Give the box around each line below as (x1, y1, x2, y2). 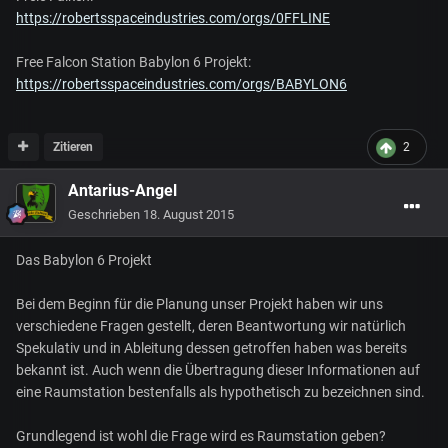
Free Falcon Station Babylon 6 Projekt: (16, 54, 251, 71)
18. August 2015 (143, 207, 234, 223)
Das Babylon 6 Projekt (16, 252, 152, 269)
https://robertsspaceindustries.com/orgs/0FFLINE (16, 10, 330, 27)
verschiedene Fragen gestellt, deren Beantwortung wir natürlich (16, 318, 406, 335)
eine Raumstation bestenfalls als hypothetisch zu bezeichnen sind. (16, 384, 425, 401)
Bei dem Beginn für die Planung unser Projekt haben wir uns (16, 296, 383, 313)
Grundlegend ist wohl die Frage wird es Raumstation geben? (16, 428, 386, 445)
